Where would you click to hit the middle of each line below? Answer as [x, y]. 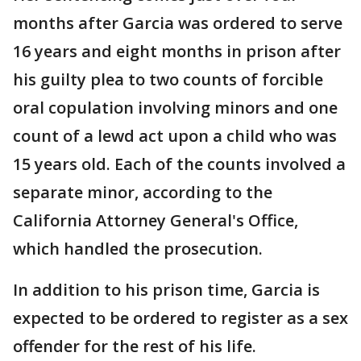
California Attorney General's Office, [156, 220]
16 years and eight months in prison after [177, 51]
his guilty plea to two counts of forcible [168, 79]
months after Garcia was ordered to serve [178, 23]
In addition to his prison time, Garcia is [166, 290]
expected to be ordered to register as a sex [180, 318]
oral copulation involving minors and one [175, 108]
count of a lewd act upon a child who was [175, 136]
